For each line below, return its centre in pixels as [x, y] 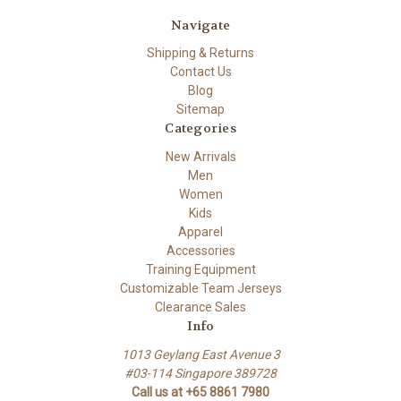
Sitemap [200, 110]
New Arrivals [200, 157]
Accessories [200, 251]
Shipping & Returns [200, 53]
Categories [200, 128]
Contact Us [200, 72]
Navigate [200, 25]
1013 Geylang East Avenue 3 [200, 355]
